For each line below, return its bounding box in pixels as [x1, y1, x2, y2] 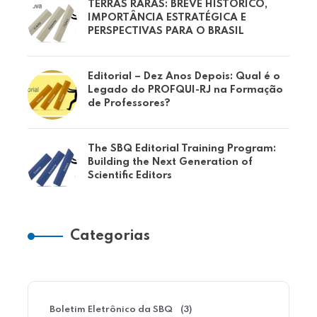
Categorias [69, 229, 150, 243]
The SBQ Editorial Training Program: [87, 144, 276, 154]
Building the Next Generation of [87, 157, 253, 167]
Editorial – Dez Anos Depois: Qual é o [87, 71, 280, 81]
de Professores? [87, 98, 171, 108]
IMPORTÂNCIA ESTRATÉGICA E [87, 13, 246, 23]
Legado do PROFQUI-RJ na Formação [87, 85, 283, 95]
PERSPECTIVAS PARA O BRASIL [87, 26, 244, 36]
